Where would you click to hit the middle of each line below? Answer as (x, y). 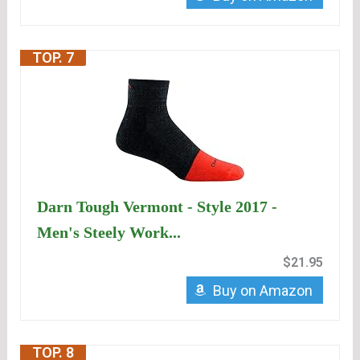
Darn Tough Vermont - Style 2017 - (157, 207)
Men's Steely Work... (109, 233)
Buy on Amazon (262, 291)
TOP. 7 (53, 58)
